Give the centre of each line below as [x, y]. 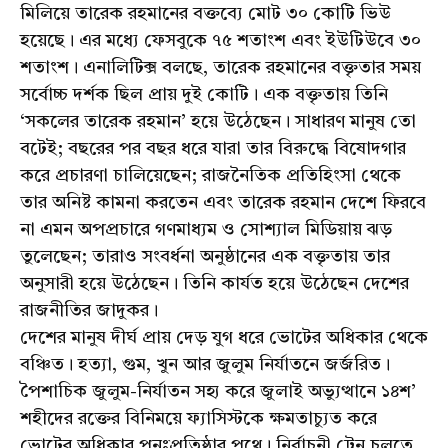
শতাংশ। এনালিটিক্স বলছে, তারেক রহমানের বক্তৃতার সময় [220, 68]
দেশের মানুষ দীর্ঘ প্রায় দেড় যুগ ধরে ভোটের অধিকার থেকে [224, 338]
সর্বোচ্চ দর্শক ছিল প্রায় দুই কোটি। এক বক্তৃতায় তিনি [204, 95]
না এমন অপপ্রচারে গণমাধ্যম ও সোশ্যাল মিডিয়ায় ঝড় [206, 230]
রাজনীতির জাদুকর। [89, 311]
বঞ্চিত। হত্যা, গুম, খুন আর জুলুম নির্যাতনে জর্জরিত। [205, 365]
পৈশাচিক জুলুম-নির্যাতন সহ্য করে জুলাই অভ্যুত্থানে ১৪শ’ [218, 392]
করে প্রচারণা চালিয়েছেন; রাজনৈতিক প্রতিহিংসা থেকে [210, 176]
